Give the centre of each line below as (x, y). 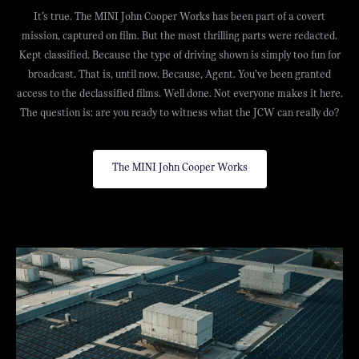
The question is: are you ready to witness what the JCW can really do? (179, 113)
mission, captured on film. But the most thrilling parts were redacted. (179, 36)
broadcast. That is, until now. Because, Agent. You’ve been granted (179, 75)
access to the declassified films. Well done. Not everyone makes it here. (179, 94)
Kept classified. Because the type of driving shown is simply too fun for (179, 55)
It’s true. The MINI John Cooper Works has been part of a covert (179, 17)
